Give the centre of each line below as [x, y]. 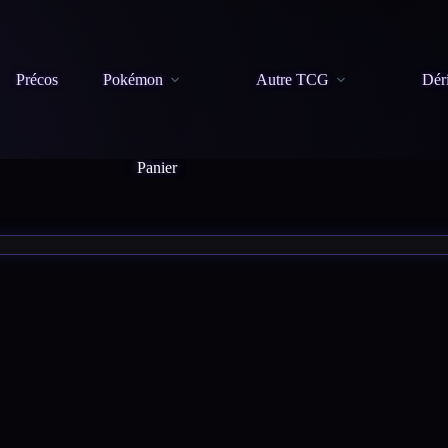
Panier [156, 167]
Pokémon [133, 79]
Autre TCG [293, 79]
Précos [37, 79]
